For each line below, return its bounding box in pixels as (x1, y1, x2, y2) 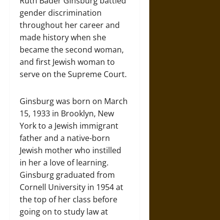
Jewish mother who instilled (20, 144, 121, 156)
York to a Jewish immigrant (20, 120, 118, 131)
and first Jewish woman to (20, 56, 115, 67)
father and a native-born (20, 132, 110, 143)
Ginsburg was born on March (20, 95, 128, 107)
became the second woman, (20, 44, 124, 55)
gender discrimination (20, 7, 102, 18)
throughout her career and (20, 19, 120, 30)
